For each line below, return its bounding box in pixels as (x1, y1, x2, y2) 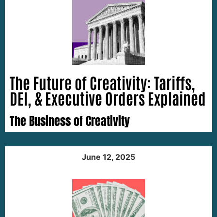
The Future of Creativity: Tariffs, (10, 72, 195, 92)
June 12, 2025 (82, 152, 135, 162)
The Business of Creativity (10, 112, 130, 130)
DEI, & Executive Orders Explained (10, 87, 206, 108)
